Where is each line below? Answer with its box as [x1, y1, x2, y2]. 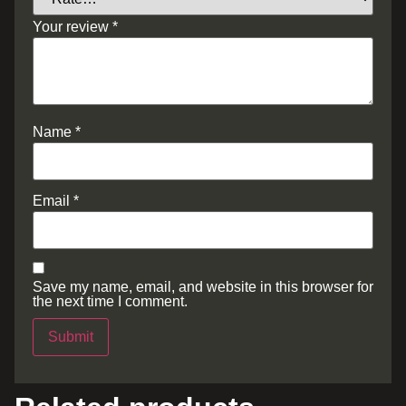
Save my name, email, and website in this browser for [33, 279, 373, 295]
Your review [33, 19, 112, 34]
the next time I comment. [33, 294, 188, 310]
